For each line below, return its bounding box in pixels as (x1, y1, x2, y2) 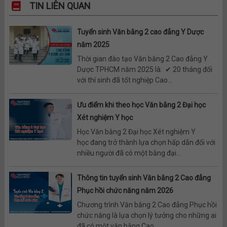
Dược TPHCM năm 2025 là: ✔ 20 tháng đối (77, 65, 212, 73)
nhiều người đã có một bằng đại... (77, 148, 181, 157)
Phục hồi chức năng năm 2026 (77, 186, 173, 195)
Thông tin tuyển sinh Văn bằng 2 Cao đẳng (77, 173, 211, 182)
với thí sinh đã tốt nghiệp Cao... (77, 75, 172, 84)
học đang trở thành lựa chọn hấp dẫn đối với (77, 138, 215, 146)
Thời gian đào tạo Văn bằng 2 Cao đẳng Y (77, 54, 208, 63)
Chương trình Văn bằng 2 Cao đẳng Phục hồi (77, 200, 217, 209)
